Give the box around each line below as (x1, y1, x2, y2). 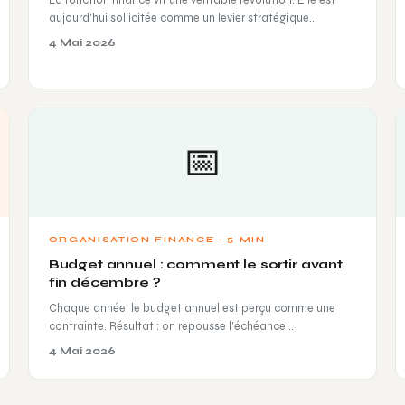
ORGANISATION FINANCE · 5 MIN (48, 232, 266, 245)
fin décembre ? (48, 274, 161, 290)
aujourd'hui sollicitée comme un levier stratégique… (48, 10, 317, 24)
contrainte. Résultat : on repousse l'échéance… (48, 318, 294, 333)
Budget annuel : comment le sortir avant (48, 256, 344, 272)
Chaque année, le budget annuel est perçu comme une (48, 300, 335, 315)
